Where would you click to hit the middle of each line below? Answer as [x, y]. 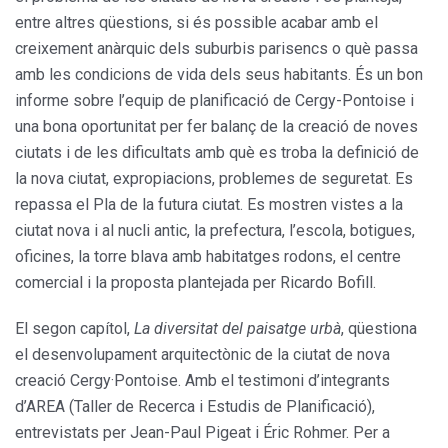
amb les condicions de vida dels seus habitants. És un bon [219, 75]
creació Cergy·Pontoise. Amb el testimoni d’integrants [202, 381]
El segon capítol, [74, 329]
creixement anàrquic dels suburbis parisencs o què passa [216, 49]
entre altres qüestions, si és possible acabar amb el [196, 23]
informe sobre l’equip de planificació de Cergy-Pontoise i [214, 101]
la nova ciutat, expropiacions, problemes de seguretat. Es [214, 179]
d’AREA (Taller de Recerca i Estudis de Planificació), [195, 407]
